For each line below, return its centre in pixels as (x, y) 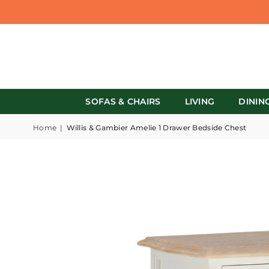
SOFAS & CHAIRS (123, 101)
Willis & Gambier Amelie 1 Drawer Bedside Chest (156, 128)
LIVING (200, 101)
